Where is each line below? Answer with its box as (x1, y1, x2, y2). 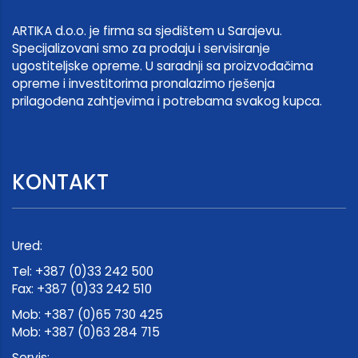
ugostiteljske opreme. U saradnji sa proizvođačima (12, 58, 313, 75)
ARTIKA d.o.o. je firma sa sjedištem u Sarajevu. (12, 22, 282, 40)
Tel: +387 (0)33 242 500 (12, 263, 153, 280)
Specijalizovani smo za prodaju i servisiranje (12, 40, 270, 58)
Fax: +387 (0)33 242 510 (12, 280, 152, 298)
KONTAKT (12, 168, 109, 197)
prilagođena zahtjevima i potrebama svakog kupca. (12, 93, 322, 110)
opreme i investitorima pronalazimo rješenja (12, 75, 275, 93)
